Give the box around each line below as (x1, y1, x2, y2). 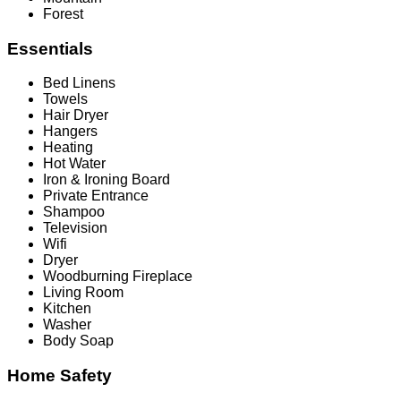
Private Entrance (43, 188, 149, 204)
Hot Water (43, 156, 106, 172)
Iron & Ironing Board (43, 172, 170, 188)
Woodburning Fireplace (43, 269, 192, 285)
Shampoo (43, 204, 105, 220)
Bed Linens (43, 75, 115, 91)
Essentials (7, 38, 93, 58)
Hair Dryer (43, 107, 108, 124)
